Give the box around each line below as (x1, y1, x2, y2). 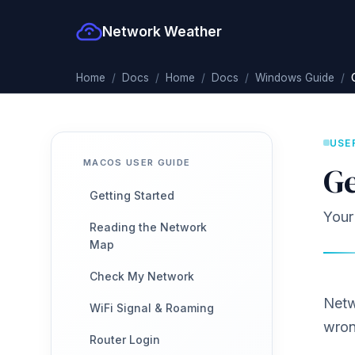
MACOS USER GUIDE (83, 157, 191, 168)
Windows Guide (255, 71, 334, 84)
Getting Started (90, 189, 174, 202)
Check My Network (90, 269, 194, 283)
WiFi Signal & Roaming (90, 301, 214, 315)
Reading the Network (90, 220, 207, 234)
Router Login (90, 333, 160, 346)
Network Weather (101, 23, 222, 40)
